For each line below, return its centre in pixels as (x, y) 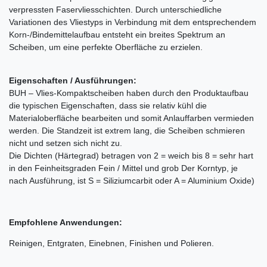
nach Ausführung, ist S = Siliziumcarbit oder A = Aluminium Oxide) (132, 181)
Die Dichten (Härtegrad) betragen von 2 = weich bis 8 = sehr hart (131, 156)
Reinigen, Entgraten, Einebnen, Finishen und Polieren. (111, 243)
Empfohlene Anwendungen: (66, 223)
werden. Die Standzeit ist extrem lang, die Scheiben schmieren (127, 131)
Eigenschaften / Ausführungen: (73, 81)
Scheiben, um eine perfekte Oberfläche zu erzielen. (106, 47)
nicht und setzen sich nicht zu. (66, 143)
